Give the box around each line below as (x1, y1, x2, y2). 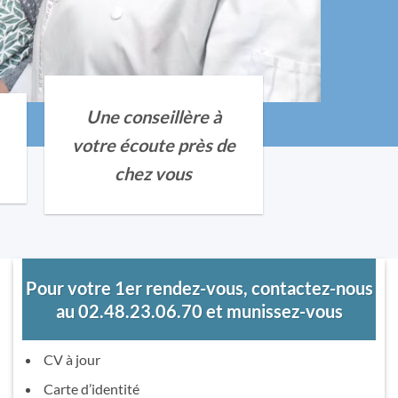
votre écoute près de (71, 134, 235, 155)
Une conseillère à (85, 106, 221, 127)
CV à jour (40, 350, 100, 368)
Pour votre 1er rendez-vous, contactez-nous (25, 276, 373, 298)
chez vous (115, 163, 193, 184)
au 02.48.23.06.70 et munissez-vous (55, 299, 343, 322)
